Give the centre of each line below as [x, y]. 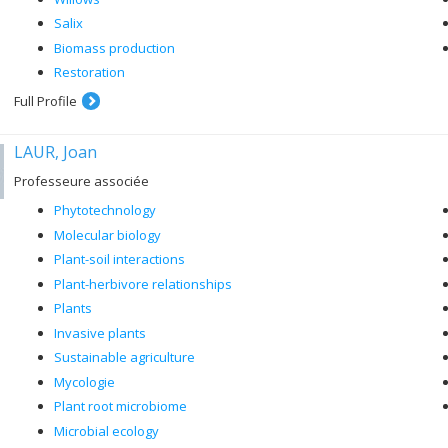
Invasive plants [100, 332]
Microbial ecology [106, 430]
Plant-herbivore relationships [143, 283]
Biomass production [114, 47]
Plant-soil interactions [119, 259]
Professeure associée [81, 181]
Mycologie [84, 381]
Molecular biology [107, 234]
